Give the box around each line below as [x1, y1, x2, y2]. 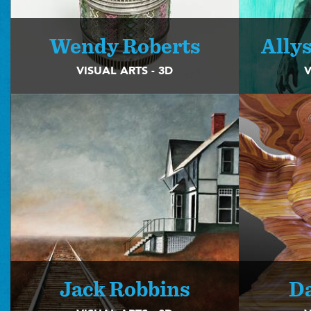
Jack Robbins [59, 280, 190, 301]
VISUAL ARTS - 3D [76, 66, 173, 77]
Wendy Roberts [49, 37, 200, 58]
